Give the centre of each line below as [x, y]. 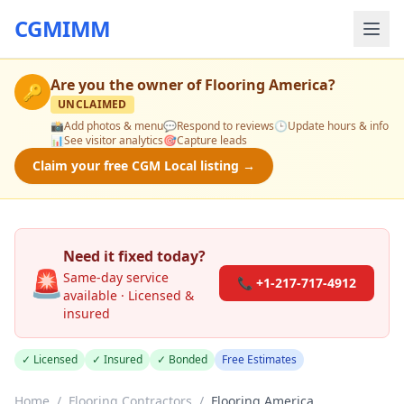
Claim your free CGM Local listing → [144, 165]
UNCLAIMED [92, 104]
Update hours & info [338, 126]
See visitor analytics [114, 140]
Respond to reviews [225, 126]
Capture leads [212, 140]
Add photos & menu [114, 126]
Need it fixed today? [134, 256]
